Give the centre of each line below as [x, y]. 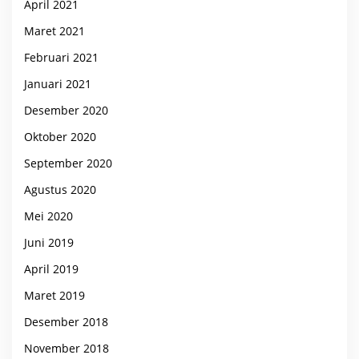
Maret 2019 [54, 295]
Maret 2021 [54, 30]
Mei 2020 [48, 216]
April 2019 [51, 268]
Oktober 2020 [60, 136]
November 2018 [67, 348]
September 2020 [68, 163]
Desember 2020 [66, 110]
